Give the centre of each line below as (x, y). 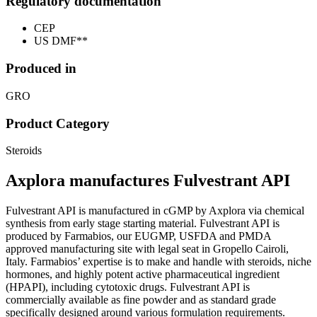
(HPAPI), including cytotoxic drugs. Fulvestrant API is (128, 287)
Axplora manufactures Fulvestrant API (148, 181)
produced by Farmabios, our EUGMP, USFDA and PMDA (138, 236)
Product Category (58, 123)
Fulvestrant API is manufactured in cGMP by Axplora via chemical (155, 211)
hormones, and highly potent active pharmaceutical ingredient (143, 275)
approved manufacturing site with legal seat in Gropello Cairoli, (147, 249)
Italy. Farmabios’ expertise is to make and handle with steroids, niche (158, 262)
